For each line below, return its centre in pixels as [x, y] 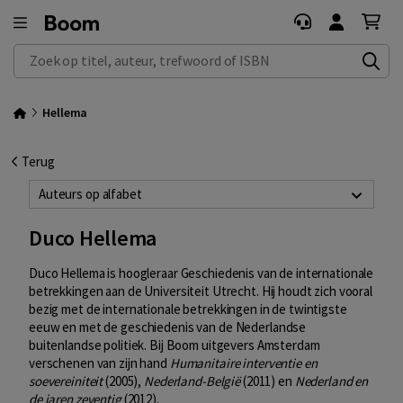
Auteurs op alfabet [90, 194]
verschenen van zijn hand [99, 363]
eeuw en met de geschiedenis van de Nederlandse [168, 327]
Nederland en [331, 381]
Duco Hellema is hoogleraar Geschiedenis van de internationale [201, 273]
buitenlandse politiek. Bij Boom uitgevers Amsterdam [175, 345]
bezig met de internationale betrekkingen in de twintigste [188, 309]
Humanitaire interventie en [243, 363]
